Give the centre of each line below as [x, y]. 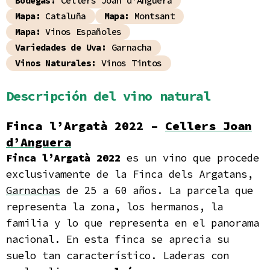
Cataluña [63, 16]
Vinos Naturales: [56, 63]
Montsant [152, 16]
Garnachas [33, 190]
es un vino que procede [190, 158]
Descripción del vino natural [108, 96]
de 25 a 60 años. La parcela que [157, 190]
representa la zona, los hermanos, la [115, 207]
